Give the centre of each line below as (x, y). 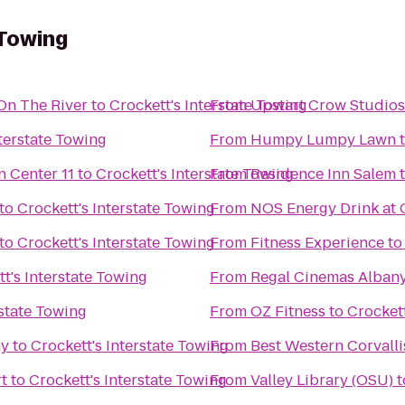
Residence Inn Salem (323, 174)
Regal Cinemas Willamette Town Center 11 (68, 174)
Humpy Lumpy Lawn (323, 140)
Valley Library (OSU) (322, 380)
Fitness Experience (317, 243)
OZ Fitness (288, 311)
